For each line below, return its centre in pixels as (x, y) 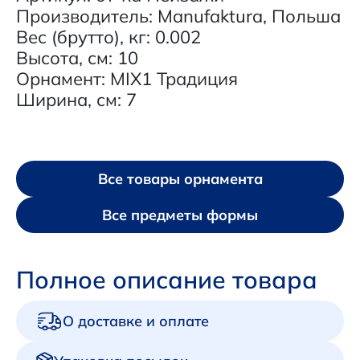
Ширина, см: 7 (76, 100)
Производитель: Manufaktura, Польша (178, 16)
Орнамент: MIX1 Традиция (127, 79)
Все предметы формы (180, 215)
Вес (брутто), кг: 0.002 (108, 37)
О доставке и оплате (136, 321)
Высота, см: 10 (77, 58)
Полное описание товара (167, 280)
